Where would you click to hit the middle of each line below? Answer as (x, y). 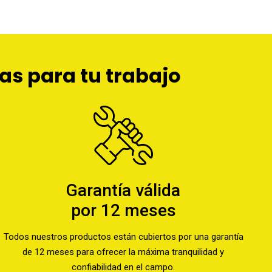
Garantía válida (124, 190)
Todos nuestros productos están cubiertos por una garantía (123, 237)
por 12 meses (123, 210)
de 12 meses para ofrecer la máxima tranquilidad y (124, 252)
